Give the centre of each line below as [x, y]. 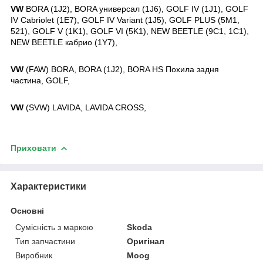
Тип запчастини [45, 241]
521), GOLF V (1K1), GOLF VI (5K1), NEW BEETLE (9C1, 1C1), [130, 31]
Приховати [33, 148]
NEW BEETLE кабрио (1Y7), [65, 42]
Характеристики [48, 186]
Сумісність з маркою [54, 227]
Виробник [34, 255]
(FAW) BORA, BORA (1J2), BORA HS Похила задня [121, 69]
